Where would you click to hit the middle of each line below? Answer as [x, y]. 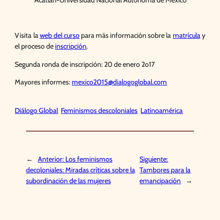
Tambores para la [165, 170]
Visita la [27, 36]
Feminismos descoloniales [99, 111]
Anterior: [51, 159]
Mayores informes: [43, 82]
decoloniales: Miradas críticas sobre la [80, 170]
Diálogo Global [37, 111]
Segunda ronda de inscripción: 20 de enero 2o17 [85, 64]
